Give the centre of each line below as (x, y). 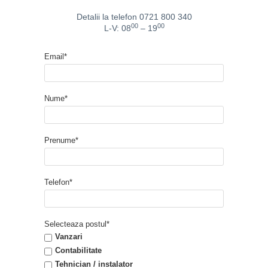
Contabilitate (78, 251)
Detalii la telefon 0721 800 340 (134, 17)
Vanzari (69, 237)
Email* (56, 57)
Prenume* (61, 141)
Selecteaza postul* (77, 224)
